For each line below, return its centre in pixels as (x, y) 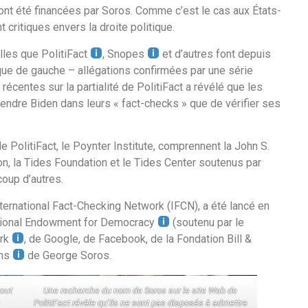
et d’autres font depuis (216, 54)
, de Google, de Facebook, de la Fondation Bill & (138, 239)
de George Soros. (68, 255)
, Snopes (125, 54)
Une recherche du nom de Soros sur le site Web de (140, 290)
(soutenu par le (207, 222)
